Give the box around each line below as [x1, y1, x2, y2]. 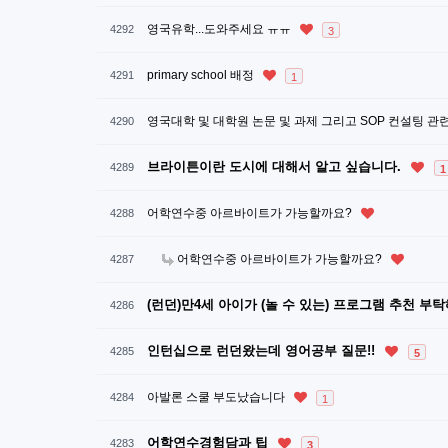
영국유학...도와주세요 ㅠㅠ [147, 22, 294, 36]
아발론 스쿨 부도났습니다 [147, 390, 288, 404]
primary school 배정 [147, 68, 257, 82]
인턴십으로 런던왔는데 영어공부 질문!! [147, 343, 379, 358]
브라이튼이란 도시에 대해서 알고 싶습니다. [147, 159, 405, 174]
